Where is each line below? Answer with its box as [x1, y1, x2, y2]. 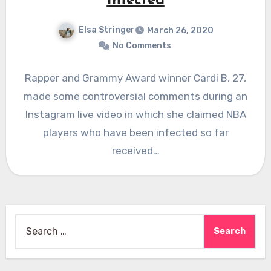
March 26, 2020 [146, 25, 214, 36]
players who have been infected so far [42, 126, 229, 139]
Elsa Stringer [78, 25, 135, 36]
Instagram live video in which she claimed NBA [25, 108, 246, 120]
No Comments [112, 40, 171, 51]
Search [14, 215, 47, 227]
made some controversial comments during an [24, 90, 247, 102]
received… [111, 144, 160, 157]
